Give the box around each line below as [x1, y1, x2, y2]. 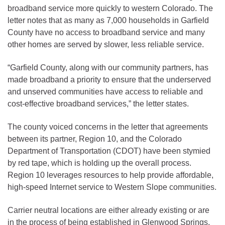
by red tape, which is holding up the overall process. [8, 158, 191, 167]
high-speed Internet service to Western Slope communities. [8, 182, 216, 191]
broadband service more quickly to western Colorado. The [8, 4, 213, 13]
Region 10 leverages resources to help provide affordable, [8, 170, 213, 179]
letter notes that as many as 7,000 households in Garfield [8, 16, 209, 25]
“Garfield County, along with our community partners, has [8, 63, 208, 72]
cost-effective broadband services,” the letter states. [8, 99, 189, 108]
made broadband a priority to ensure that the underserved [8, 75, 211, 84]
